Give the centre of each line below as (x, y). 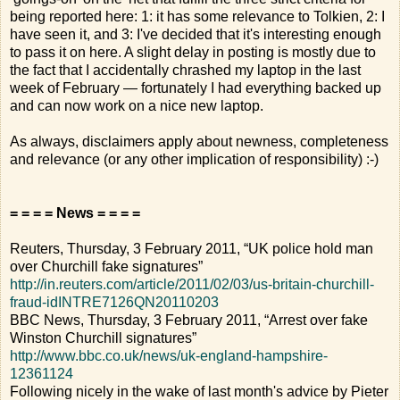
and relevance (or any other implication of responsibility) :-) (194, 159)
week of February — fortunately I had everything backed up (196, 87)
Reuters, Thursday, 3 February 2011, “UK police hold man (192, 248)
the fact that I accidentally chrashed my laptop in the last (185, 70)
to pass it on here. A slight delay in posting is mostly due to (193, 52)
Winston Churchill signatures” (103, 337)
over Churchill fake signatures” (106, 266)
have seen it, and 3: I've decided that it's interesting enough (196, 34)
